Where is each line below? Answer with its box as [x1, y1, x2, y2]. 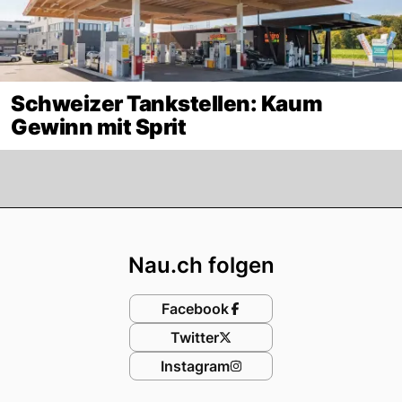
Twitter [170, 328, 219, 346]
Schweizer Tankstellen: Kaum [11, 90, 323, 117]
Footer [199, 206, 290, 242]
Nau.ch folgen [127, 251, 275, 278]
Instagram [160, 356, 230, 375]
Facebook [161, 299, 229, 318]
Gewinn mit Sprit [11, 113, 187, 140]
